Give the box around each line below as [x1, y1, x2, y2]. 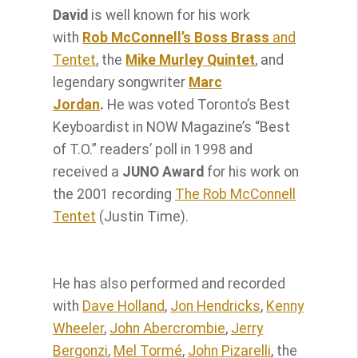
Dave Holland [82, 297, 165, 314]
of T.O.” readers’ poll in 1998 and [53, 141, 253, 157]
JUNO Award [122, 163, 205, 180]
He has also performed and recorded [53, 275, 286, 292]
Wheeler [53, 320, 105, 336]
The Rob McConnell [175, 185, 296, 202]
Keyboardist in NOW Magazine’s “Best [53, 118, 291, 135]
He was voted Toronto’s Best [107, 96, 291, 113]
